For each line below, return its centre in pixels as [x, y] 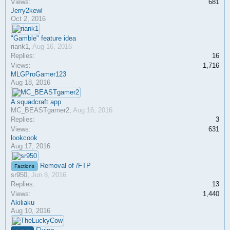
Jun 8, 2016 [49, 175]
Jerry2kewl [27, 11]
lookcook [24, 138]
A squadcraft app [36, 102]
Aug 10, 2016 [31, 211]
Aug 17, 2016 [31, 146]
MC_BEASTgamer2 [40, 110]
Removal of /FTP [65, 166]
